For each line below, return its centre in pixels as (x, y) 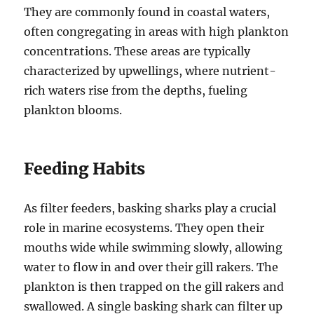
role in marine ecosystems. (98, 228)
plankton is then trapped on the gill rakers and (154, 287)
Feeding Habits (85, 169)
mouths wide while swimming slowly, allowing (153, 248)
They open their (220, 228)
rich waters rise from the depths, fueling (136, 91)
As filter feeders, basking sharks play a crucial (150, 209)
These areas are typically (183, 52)
